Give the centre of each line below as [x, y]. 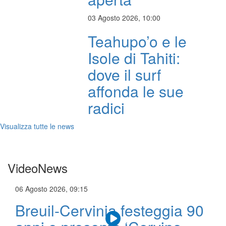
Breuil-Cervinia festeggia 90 [109, 210]
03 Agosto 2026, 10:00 [124, 18]
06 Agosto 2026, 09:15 [51, 189]
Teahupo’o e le [137, 41]
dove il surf [125, 75]
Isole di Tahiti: [134, 58]
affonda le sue [136, 91]
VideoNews [38, 168]
